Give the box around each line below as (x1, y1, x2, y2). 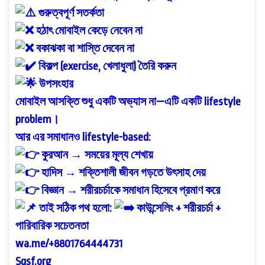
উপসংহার (37, 77, 73, 91)
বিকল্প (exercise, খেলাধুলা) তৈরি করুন (36, 59, 176, 73)
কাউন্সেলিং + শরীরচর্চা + (134, 201, 221, 215)
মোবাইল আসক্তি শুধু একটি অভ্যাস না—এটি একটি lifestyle (15, 95, 241, 108)
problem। (15, 112, 59, 126)
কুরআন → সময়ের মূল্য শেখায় (39, 148, 153, 161)
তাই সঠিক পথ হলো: (37, 201, 114, 215)
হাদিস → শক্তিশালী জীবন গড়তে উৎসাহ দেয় (39, 166, 206, 179)
